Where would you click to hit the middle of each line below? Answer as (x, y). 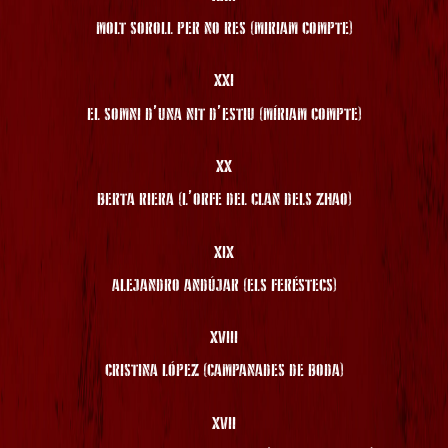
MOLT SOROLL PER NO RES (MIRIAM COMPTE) (224, 29)
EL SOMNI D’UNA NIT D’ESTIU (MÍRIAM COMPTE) (224, 114)
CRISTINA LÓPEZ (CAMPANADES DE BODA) (224, 371)
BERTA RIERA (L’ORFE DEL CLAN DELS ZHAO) (224, 200)
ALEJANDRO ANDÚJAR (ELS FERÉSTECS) (224, 285)
